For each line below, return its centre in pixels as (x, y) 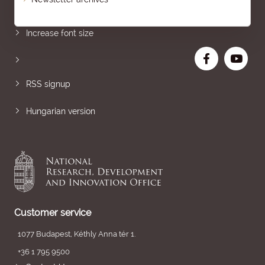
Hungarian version (61, 111)
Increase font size (60, 33)
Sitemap (42, 6)
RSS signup (48, 84)
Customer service (53, 213)
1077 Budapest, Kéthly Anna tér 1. (77, 234)
